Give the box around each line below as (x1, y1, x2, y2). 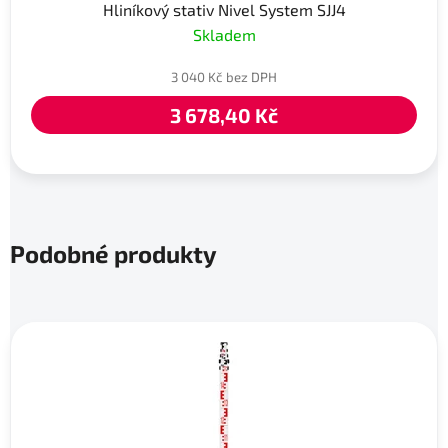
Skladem (192, 25, 256, 45)
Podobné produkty (10, 239, 217, 269)
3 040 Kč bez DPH (171, 69, 277, 86)
